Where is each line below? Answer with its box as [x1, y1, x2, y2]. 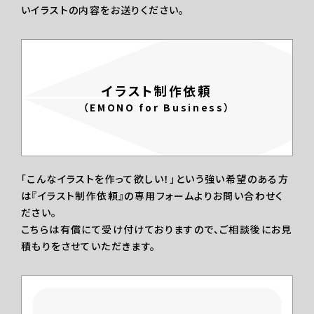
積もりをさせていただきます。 [21, 239, 156, 254]
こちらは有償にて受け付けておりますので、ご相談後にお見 [21, 222, 292, 237]
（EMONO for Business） [83, 100, 231, 114]
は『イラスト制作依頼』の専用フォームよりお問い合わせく [21, 189, 284, 203]
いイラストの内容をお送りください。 [21, 3, 185, 18]
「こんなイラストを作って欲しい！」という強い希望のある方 [21, 172, 289, 186]
